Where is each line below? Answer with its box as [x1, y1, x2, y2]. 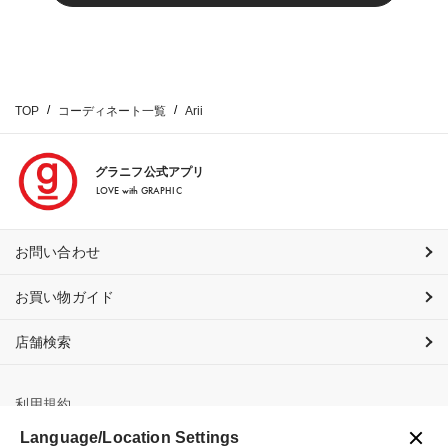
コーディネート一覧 [58, 104, 167, 119]
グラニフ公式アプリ [95, 165, 205, 180]
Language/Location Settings [20, 429, 240, 446]
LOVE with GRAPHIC [96, 184, 182, 198]
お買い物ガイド [15, 289, 115, 306]
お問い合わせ [15, 244, 100, 261]
